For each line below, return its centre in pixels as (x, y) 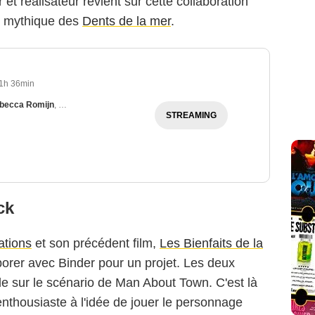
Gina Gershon (86, 105)
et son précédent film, (96, 244)
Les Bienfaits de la (211, 244)
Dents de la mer (127, 21)
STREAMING (192, 116)
